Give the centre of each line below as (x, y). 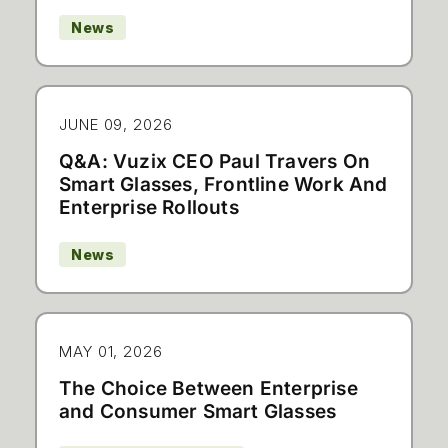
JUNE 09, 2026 (116, 124)
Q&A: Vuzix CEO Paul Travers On (214, 161)
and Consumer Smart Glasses (198, 411)
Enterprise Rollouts (149, 207)
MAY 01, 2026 (111, 351)
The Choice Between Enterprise (208, 388)
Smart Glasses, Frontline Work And (223, 184)
